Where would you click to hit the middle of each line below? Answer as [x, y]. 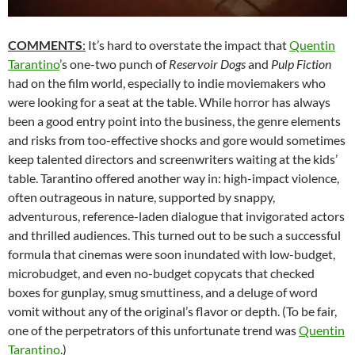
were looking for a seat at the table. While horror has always [169, 102]
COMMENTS [45, 45]
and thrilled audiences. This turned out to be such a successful [174, 235]
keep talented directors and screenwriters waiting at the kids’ [173, 159]
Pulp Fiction [301, 64]
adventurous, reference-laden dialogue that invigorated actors [176, 216]
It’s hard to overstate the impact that [187, 45]
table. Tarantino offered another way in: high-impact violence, [174, 178]
